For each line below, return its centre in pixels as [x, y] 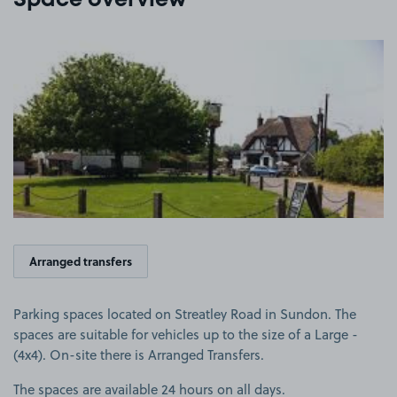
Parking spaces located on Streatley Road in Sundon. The [185, 314]
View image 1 [239, 48]
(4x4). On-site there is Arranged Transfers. [139, 354]
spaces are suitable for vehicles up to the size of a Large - [186, 334]
